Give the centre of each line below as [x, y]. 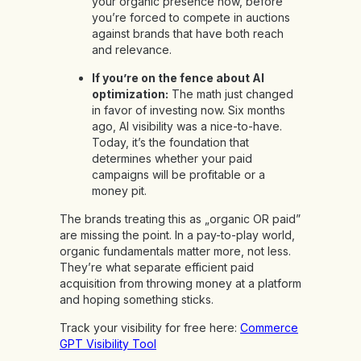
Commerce [269, 328]
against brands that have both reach [188, 34]
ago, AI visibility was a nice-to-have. [187, 127]
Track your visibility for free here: [150, 328]
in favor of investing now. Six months [189, 110]
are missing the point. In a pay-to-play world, [177, 235]
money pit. [119, 191]
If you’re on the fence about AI [178, 78]
